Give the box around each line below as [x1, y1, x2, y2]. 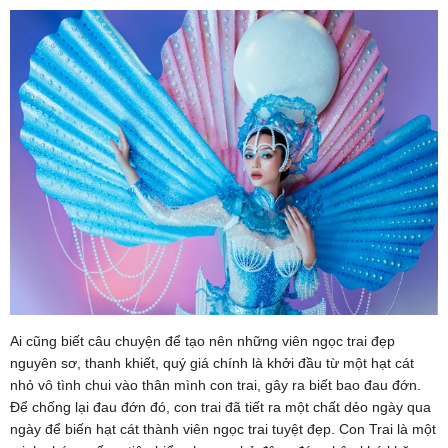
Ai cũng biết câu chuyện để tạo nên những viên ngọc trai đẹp [10, 332, 395, 349]
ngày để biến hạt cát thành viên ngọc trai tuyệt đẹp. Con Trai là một [10, 420, 436, 437]
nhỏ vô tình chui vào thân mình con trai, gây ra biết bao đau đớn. [10, 376, 421, 393]
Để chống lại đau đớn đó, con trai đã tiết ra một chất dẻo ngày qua [10, 398, 431, 415]
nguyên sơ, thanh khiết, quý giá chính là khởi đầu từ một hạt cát [10, 354, 414, 371]
